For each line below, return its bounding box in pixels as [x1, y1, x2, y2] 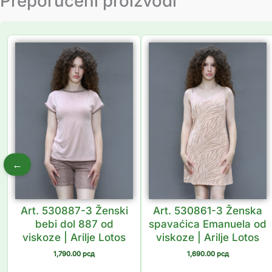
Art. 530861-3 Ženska [153, 205, 262, 217]
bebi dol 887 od [35, 218, 114, 231]
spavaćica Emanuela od [149, 218, 267, 231]
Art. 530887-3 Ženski [20, 205, 128, 217]
